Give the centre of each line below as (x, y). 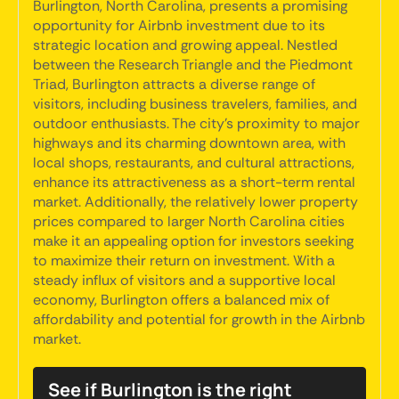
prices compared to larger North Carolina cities (189, 221)
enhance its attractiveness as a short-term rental (194, 182)
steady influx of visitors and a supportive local (184, 280)
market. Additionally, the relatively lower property (195, 202)
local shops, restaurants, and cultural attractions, (194, 163)
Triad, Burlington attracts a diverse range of (174, 84)
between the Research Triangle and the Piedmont (193, 65)
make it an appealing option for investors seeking (193, 241)
